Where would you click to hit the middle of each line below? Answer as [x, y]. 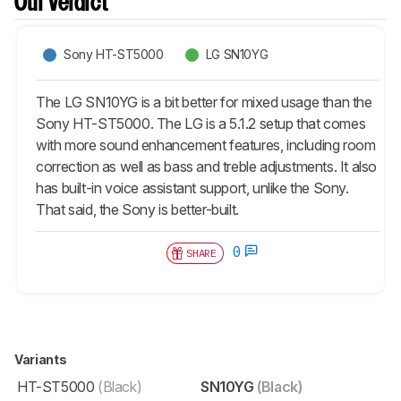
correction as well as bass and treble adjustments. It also [207, 166]
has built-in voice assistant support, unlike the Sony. [192, 188]
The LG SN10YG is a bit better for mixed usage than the [204, 102]
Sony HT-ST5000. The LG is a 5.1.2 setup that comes [201, 123]
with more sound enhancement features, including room [206, 145]
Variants [42, 359]
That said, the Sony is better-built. [137, 209]
